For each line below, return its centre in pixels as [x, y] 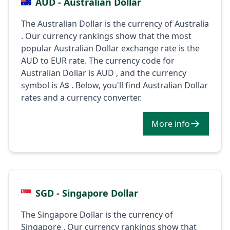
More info [182, 123]
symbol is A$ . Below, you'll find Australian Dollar [114, 85]
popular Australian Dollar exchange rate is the [110, 48]
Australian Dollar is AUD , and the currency [104, 73]
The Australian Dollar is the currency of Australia [115, 23]
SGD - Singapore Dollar [87, 193]
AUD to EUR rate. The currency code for [98, 60]
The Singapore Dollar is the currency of [97, 214]
